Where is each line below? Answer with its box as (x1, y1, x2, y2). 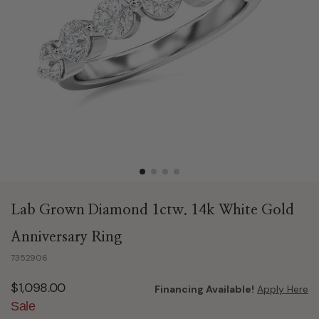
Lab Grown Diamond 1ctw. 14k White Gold (11, 203, 294, 217)
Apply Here (257, 283, 308, 296)
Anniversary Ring (11, 230, 122, 244)
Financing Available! (155, 283, 254, 296)
